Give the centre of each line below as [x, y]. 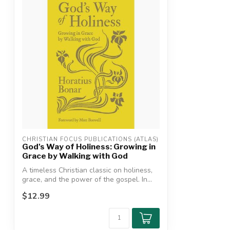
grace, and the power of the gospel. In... [87, 180]
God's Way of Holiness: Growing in [89, 147]
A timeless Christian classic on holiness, [87, 170]
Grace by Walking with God [75, 156]
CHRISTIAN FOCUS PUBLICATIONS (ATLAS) [90, 140]
